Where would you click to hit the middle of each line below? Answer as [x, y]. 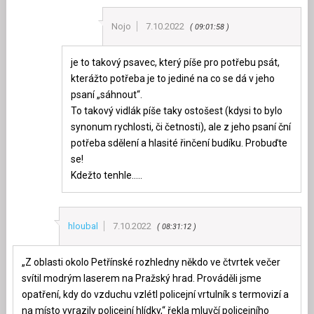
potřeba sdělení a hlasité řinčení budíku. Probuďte [179, 143]
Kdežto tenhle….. [106, 176]
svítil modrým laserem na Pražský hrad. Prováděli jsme [141, 279]
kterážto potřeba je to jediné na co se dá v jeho [172, 79]
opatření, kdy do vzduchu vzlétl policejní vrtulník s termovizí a [155, 295]
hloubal [83, 226]
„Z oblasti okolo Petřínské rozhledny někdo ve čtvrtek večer [151, 262]
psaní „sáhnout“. [106, 95]
